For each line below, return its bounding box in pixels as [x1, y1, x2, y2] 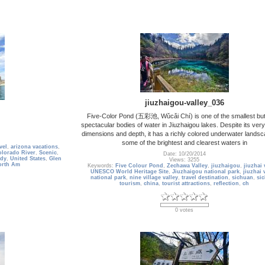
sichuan [232, 174, 253, 181]
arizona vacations [11, 144, 58, 150]
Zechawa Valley [167, 163, 208, 169]
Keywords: [88, 163, 115, 169]
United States [9, 156, 46, 162]
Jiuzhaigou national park [172, 169, 240, 175]
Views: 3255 [169, 157, 199, 163]
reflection [214, 180, 239, 187]
